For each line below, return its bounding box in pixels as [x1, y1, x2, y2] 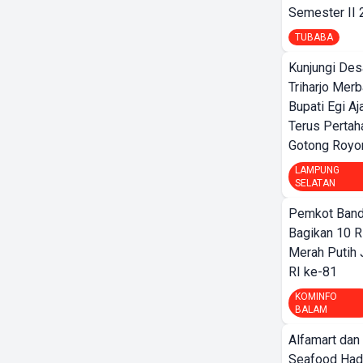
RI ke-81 [288, 264, 337, 280]
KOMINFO [295, 291, 337, 302]
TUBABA [295, 32, 333, 43]
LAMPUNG [295, 164, 340, 176]
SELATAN [295, 177, 335, 189]
